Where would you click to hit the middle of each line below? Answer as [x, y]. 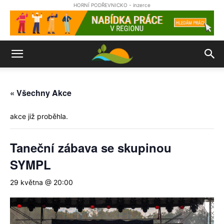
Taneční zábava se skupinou [91, 147]
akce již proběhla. [39, 116]
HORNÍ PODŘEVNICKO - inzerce [112, 5]
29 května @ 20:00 [41, 182]
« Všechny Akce [41, 93]
